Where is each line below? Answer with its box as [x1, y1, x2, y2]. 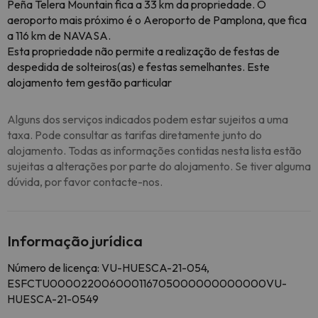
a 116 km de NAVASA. [7, 28, 111, 43]
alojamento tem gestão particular [7, 75, 172, 89]
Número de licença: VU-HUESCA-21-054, [7, 261, 209, 275]
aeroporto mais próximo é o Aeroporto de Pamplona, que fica [7, 13, 307, 27]
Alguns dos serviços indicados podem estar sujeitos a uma [7, 112, 288, 126]
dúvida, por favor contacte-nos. [7, 175, 163, 189]
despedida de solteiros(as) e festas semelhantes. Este [7, 60, 270, 74]
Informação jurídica [7, 231, 143, 250]
